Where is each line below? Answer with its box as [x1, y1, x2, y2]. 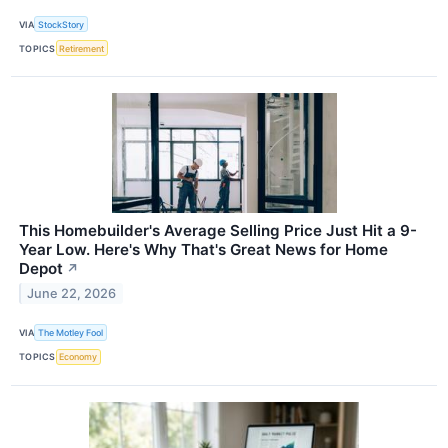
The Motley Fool [38, 327, 104, 339]
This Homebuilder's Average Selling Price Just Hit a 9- [19, 221, 417, 241]
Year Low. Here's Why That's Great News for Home [19, 240, 388, 260]
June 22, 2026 [27, 286, 117, 302]
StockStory [38, 18, 85, 30]
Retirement [59, 42, 105, 54]
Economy [59, 351, 98, 363]
